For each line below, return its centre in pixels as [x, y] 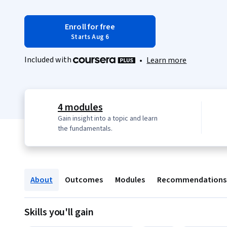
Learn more [167, 61]
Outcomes [84, 180]
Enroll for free [90, 27]
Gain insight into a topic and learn [108, 119]
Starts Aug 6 [90, 37]
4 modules [80, 108]
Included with [49, 60]
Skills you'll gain [59, 213]
